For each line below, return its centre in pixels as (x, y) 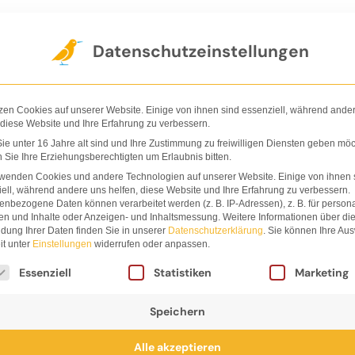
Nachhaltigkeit (258, 29)
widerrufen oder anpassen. (151, 244)
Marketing (321, 272)
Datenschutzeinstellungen (200, 51)
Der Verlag (73, 29)
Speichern (177, 311)
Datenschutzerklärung (216, 231)
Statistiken (183, 272)
